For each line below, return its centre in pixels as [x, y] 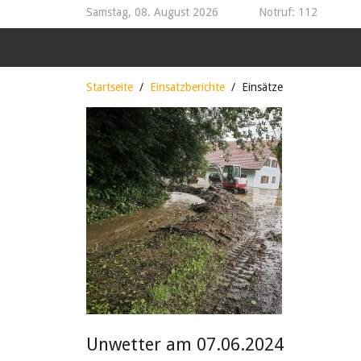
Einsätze [262, 87]
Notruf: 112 [288, 12]
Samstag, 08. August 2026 [152, 12]
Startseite [110, 87]
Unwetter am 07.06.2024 [185, 344]
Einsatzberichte [187, 87]
